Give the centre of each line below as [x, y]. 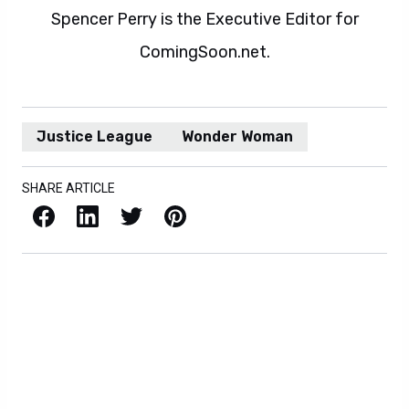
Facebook [37, 214]
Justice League [94, 137]
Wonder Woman [237, 137]
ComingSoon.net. [204, 52]
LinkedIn [82, 214]
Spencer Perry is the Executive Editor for [204, 20]
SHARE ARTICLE [68, 189]
